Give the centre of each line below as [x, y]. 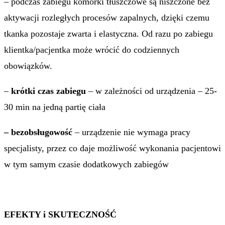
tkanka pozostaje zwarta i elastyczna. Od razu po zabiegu [108, 34]
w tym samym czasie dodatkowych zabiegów [86, 164]
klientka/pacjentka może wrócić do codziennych [92, 50]
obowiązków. [28, 66]
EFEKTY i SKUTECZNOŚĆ [60, 214]
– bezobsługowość [38, 132]
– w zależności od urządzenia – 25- [153, 91]
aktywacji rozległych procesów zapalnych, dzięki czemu [107, 18]
